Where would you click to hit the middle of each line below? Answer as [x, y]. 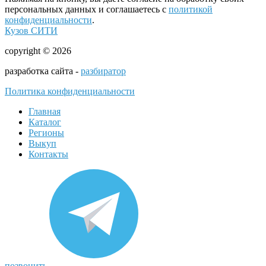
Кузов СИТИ [31, 30]
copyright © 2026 [38, 50]
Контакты [48, 154]
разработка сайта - [43, 71]
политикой [191, 9]
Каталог [45, 122]
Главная [45, 111]
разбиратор [103, 71]
